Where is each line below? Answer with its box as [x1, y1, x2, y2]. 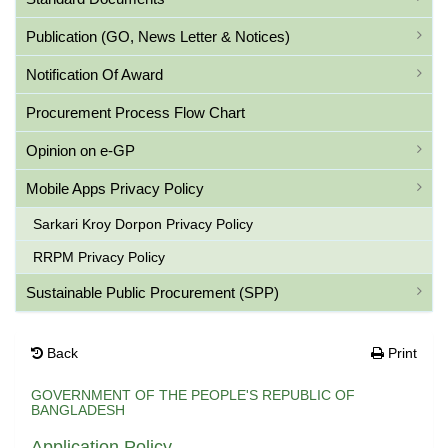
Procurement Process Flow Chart [26, 104, 245, 121]
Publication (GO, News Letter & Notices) [26, 28, 290, 45]
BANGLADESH [31, 402, 125, 418]
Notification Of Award [26, 66, 163, 83]
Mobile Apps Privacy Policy [26, 180, 204, 197]
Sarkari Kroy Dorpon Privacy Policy [33, 216, 253, 232]
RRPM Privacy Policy [33, 249, 165, 265]
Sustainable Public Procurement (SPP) [26, 284, 279, 301]
